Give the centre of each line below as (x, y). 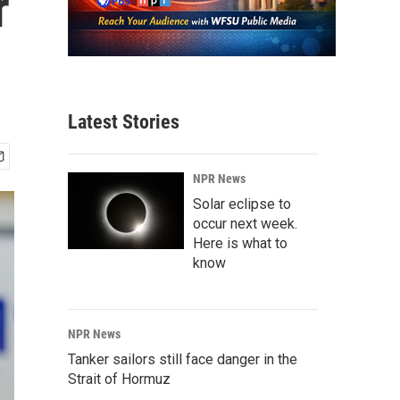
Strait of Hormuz (119, 379)
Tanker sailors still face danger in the (183, 360)
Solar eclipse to (242, 204)
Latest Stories (124, 122)
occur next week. (245, 224)
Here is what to (240, 244)
